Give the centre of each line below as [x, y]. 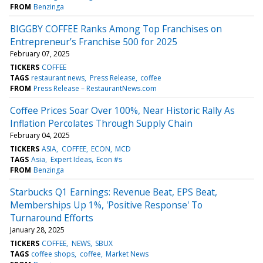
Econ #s [109, 159]
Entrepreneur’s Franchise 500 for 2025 [94, 41]
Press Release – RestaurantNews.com [95, 88]
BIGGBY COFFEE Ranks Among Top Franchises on [116, 28]
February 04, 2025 [40, 135]
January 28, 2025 [37, 230]
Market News [127, 254]
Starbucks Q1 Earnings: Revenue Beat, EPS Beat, [114, 192]
